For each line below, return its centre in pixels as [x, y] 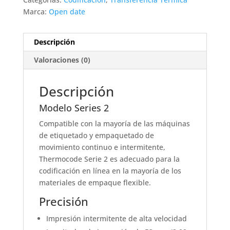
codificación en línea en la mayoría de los [110, 171]
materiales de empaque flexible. [95, 183]
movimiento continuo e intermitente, [102, 147]
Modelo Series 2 [74, 108]
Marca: [36, 12]
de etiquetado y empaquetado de [96, 136]
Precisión [63, 202]
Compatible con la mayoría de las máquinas [114, 124]
